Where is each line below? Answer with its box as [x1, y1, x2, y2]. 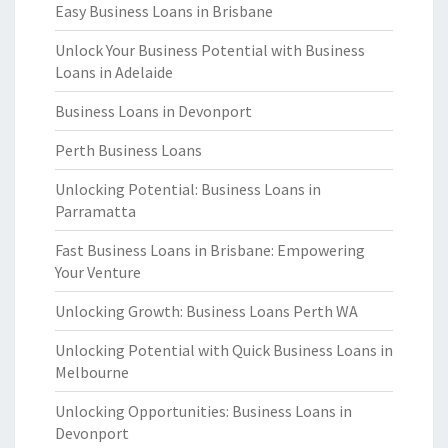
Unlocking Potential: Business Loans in [55, 179, 321, 199]
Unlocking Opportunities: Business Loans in [55, 401, 352, 421]
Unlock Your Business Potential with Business [55, 40, 365, 60]
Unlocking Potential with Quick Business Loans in [55, 340, 393, 360]
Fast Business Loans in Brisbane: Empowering [55, 240, 365, 260]
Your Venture [55, 262, 141, 282]
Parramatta [55, 201, 136, 221]
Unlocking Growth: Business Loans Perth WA [55, 301, 358, 321]
